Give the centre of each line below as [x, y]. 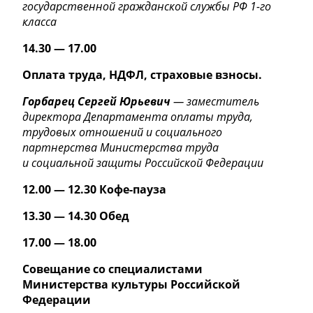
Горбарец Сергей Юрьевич [98, 102]
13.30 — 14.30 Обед [76, 216]
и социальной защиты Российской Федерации [143, 163]
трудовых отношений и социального [122, 132]
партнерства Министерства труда [121, 148]
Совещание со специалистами [112, 269]
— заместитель [216, 102]
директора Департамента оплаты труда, [138, 117]
